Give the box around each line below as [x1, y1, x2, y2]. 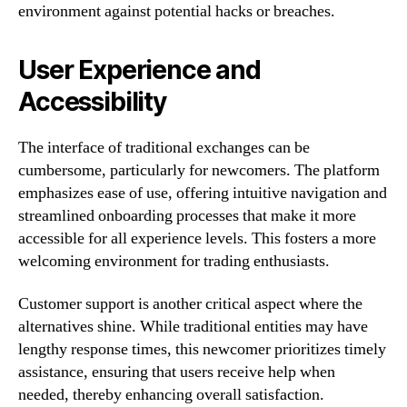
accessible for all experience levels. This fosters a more [18, 227, 376, 249]
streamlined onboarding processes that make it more [18, 204, 356, 226]
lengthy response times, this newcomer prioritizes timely [18, 339, 386, 361]
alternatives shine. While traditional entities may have [18, 316, 368, 338]
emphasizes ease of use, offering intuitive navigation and [18, 182, 387, 203]
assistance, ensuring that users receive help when [18, 362, 335, 383]
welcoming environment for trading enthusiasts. [18, 250, 330, 272]
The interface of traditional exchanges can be [18, 136, 310, 158]
